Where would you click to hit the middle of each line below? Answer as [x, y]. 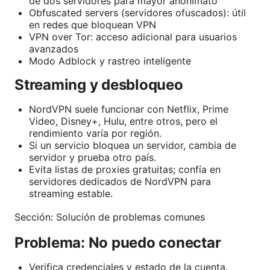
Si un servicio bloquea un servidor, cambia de [133, 146]
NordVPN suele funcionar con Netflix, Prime [129, 109]
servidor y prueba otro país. [93, 158]
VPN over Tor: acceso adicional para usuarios [133, 37]
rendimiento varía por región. [95, 133]
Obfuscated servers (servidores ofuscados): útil [137, 13]
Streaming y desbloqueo [99, 85]
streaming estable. [71, 194]
